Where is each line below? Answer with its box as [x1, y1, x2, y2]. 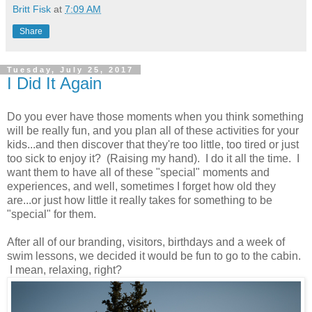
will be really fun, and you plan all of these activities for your [7, 125, 299, 137]
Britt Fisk [13, 3, 51, 15]
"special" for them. [7, 208, 96, 221]
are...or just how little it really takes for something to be [7, 194, 272, 207]
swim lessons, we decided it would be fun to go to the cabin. [7, 250, 301, 263]
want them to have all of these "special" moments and [7, 166, 270, 179]
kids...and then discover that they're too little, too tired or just [7, 139, 299, 151]
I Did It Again [7, 74, 102, 93]
